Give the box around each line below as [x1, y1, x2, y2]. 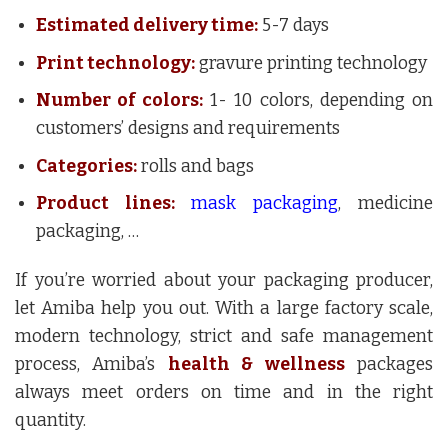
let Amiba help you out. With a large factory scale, [15, 298, 433, 320]
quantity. [15, 410, 86, 432]
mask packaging [190, 193, 338, 215]
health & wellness [167, 354, 345, 376]
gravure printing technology [194, 52, 427, 74]
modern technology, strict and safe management [15, 326, 433, 348]
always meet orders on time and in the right [15, 382, 433, 404]
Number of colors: [35, 90, 204, 112]
